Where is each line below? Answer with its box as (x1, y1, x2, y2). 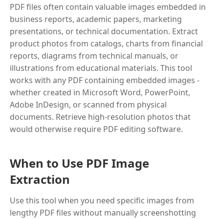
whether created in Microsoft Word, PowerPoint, (10, 87, 190, 98)
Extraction (10, 171, 70, 187)
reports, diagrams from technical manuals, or (10, 50, 178, 61)
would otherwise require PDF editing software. (10, 124, 183, 134)
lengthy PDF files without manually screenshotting (10, 207, 196, 218)
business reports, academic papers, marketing (10, 14, 182, 24)
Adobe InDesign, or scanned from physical (10, 99, 167, 110)
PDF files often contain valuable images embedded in (10, 1, 206, 12)
